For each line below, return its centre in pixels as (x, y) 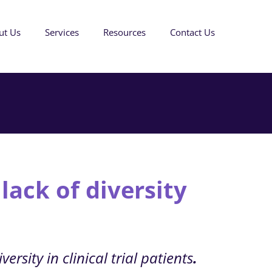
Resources (124, 32)
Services (62, 32)
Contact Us (192, 32)
